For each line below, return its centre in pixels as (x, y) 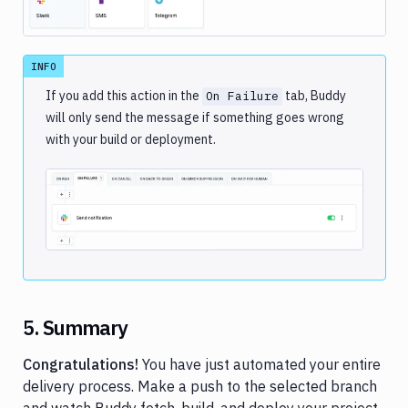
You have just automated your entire (260, 365)
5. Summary (75, 328)
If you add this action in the (124, 96)
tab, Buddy (314, 96)
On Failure (242, 97)
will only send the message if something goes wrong (195, 118)
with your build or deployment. (131, 140)
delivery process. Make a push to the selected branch (200, 387)
